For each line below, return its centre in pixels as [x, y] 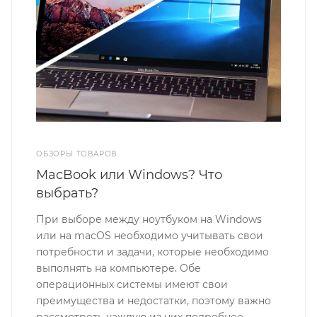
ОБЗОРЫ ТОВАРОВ [77, 154]
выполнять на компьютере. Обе [119, 268]
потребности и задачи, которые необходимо [153, 252]
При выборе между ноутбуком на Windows [149, 219]
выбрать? [68, 193]
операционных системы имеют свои [132, 284]
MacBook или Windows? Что [129, 175]
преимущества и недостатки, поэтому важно [154, 301]
